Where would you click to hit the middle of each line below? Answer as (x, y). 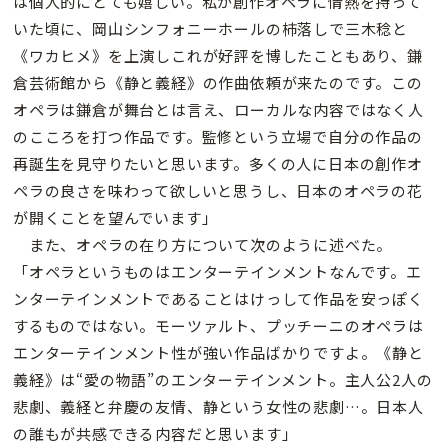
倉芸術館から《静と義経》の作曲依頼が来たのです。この (218, 82)
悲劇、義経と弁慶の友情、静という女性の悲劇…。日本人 (218, 406)
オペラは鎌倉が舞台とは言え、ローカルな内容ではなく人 (218, 109)
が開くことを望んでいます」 (115, 217)
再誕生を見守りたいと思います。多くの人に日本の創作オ (218, 163)
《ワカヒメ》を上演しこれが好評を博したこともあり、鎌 (218, 55)
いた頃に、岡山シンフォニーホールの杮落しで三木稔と (210, 28)
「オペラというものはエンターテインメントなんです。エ (217, 271)
